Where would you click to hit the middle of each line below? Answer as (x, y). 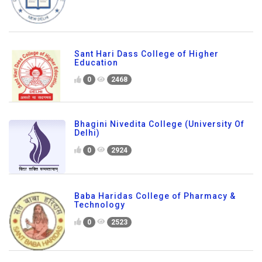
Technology (100, 205)
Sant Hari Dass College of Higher (146, 54)
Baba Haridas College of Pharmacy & (155, 196)
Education (96, 62)
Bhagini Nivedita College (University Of (159, 124)
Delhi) (87, 133)
